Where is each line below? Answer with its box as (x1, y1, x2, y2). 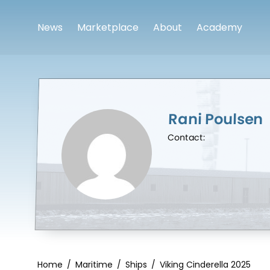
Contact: (167, 131, 206, 143)
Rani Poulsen (168, 109, 263, 129)
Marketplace (77, 20, 139, 35)
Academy (196, 20, 242, 35)
